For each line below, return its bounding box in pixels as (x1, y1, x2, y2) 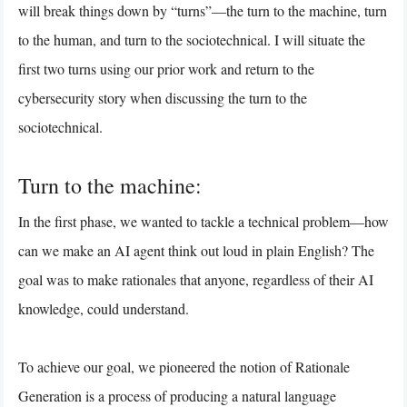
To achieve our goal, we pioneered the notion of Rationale (18, 356, 350, 376)
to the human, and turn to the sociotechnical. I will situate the (18, 29, 365, 49)
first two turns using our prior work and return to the (18, 58, 314, 78)
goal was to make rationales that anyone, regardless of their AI (18, 269, 373, 289)
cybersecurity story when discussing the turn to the (18, 87, 307, 107)
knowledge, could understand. (18, 298, 189, 318)
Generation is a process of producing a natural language (18, 385, 336, 405)
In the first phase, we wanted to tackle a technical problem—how (18, 211, 389, 231)
